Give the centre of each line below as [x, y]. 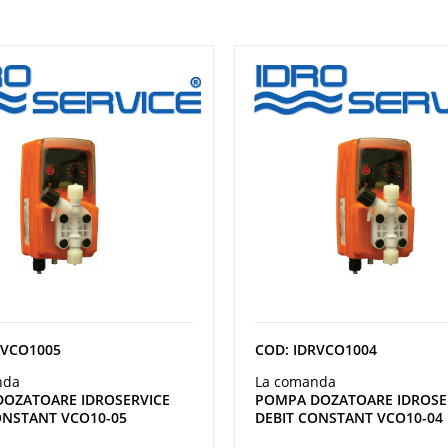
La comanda [295, 381]
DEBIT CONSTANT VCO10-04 [349, 417]
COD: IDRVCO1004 [316, 349]
